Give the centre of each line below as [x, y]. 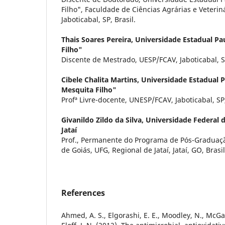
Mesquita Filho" [89, 89]
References [83, 193]
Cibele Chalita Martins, [101, 79]
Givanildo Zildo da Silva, [103, 120]
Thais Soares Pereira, [98, 39]
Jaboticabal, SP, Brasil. [98, 19]
